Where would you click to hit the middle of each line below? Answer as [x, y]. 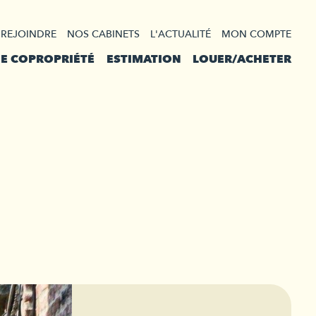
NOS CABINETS [103, 34]
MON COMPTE [256, 34]
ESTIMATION [144, 59]
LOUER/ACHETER [242, 59]
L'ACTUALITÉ [181, 34]
